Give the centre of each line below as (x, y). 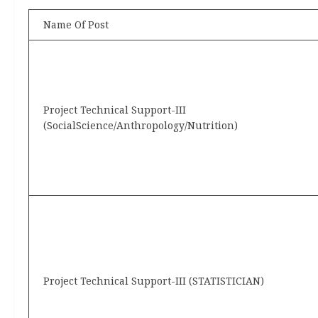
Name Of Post (76, 24)
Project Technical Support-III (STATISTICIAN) (154, 280)
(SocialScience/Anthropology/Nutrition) (141, 125)
